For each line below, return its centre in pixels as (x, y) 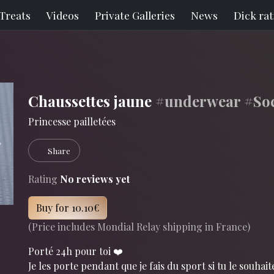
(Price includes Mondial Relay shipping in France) (139, 227)
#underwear (198, 101)
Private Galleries (135, 15)
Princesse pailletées (72, 121)
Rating (43, 179)
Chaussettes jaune (92, 101)
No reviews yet (95, 179)
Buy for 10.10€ (68, 208)
